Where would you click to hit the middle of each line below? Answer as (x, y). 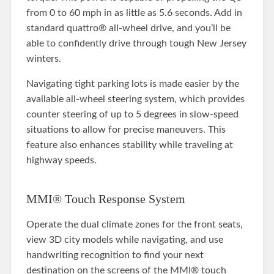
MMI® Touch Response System (106, 198)
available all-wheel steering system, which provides (135, 99)
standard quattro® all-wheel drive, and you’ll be (128, 28)
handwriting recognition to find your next (115, 255)
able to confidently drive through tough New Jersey (136, 43)
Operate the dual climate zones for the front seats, (134, 224)
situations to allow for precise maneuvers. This (126, 129)
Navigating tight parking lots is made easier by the (132, 83)
